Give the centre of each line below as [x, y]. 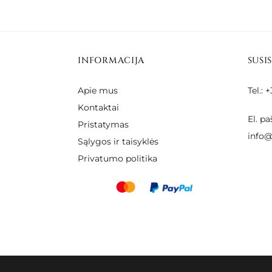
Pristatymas [104, 124]
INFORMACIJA [111, 60]
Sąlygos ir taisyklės [118, 141]
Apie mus [98, 90]
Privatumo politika [118, 158]
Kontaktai [99, 107]
